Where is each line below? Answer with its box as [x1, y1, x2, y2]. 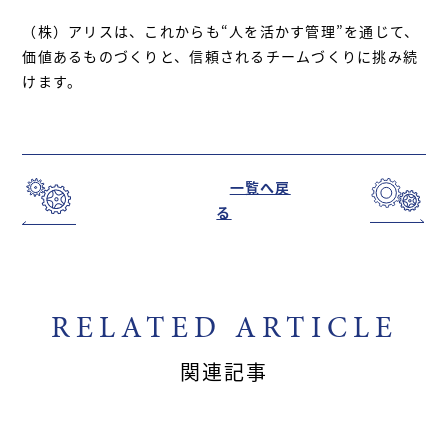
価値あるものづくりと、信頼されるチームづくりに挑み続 [22, 45, 419, 66]
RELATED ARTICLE [50, 305, 398, 348]
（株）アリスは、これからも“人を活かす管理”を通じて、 [22, 20, 420, 41]
